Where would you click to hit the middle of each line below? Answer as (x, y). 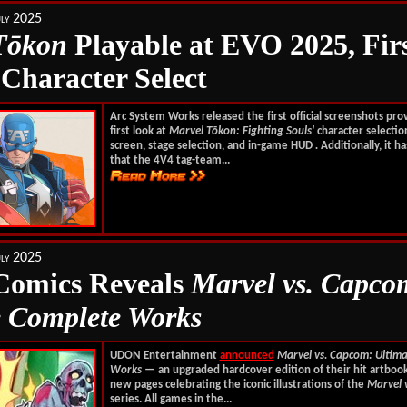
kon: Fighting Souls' (266, 131)
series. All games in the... (170, 399)
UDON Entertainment (164, 356)
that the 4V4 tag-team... (169, 160)
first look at (139, 131)
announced (247, 356)
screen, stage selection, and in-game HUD (212, 146)
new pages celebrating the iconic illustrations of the (238, 385)
